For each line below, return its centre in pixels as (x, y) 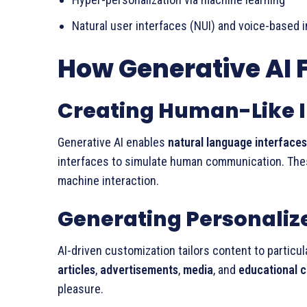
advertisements (139, 270)
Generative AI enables (113, 142)
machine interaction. (108, 181)
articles (76, 270)
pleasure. (81, 289)
